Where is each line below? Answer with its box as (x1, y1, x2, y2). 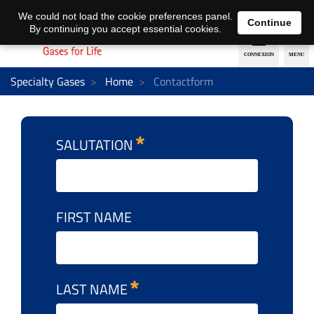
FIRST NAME (56, 205, 132, 228)
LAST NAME (56, 278, 130, 300)
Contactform (151, 72, 213, 90)
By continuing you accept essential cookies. (29, 23, 221, 34)
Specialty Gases (11, 72, 85, 90)
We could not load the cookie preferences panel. (18, 11, 233, 22)
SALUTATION (56, 133, 136, 156)
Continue (247, 16, 292, 28)
